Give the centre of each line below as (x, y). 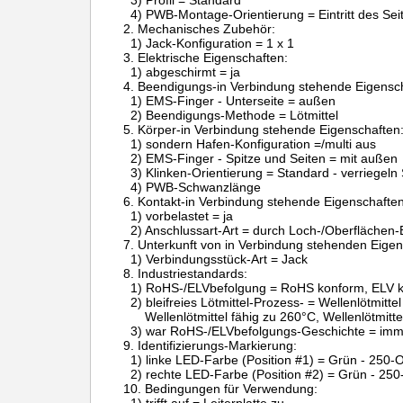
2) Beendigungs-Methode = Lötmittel (231, 115)
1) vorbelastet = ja (178, 216)
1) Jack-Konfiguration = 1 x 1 (209, 43)
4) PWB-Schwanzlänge (192, 187)
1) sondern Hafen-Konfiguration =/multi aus (250, 144)
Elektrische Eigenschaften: (215, 58)
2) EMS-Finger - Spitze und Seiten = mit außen (260, 158)
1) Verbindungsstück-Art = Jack (215, 259)
